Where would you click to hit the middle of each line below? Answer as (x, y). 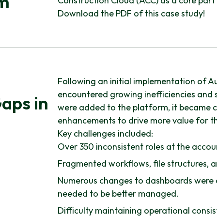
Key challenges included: (105, 133)
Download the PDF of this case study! (131, 13)
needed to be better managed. (118, 193)
